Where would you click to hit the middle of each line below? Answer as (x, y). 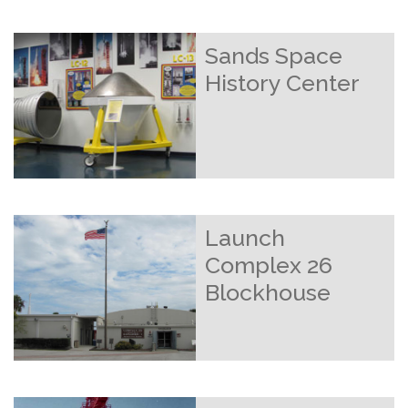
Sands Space (274, 56)
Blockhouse (268, 292)
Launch (245, 238)
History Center (282, 83)
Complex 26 (269, 265)
